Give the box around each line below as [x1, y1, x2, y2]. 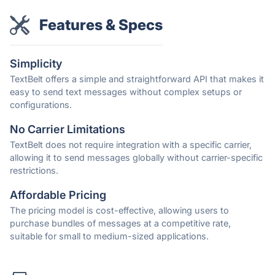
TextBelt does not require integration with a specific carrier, [10, 139, 252, 150]
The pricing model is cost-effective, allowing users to [10, 205, 229, 216]
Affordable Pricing [10, 188, 106, 202]
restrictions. [10, 165, 58, 176]
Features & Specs [39, 16, 163, 34]
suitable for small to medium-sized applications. [10, 231, 209, 242]
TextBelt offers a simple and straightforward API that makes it [10, 74, 264, 85]
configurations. [10, 99, 72, 110]
